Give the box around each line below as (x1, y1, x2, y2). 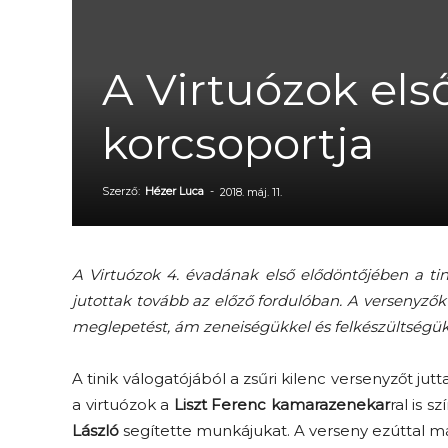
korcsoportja (102, 116, 374, 170)
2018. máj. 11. (220, 185, 282, 199)
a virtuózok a (72, 395, 174, 414)
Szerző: (102, 184, 143, 198)
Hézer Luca (145, 184, 204, 198)
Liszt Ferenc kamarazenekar (173, 395, 390, 414)
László (72, 421, 119, 440)
